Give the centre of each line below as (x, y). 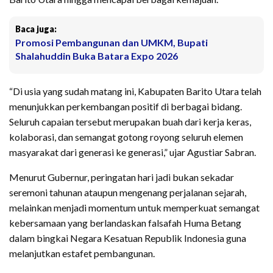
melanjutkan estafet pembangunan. (82, 253)
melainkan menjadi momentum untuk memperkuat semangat (134, 208)
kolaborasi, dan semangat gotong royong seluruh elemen (126, 137)
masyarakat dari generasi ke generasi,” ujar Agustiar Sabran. (133, 152)
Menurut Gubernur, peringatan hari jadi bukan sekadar (122, 177)
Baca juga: (36, 29)
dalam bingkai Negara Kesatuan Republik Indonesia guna (128, 238)
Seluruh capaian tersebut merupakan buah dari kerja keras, (130, 122)
